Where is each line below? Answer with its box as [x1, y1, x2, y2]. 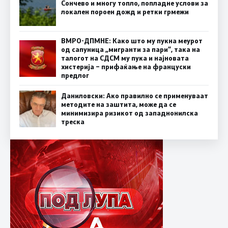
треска [61, 117, 84, 127]
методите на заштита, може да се [61, 100, 176, 109]
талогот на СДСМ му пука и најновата [61, 53, 189, 63]
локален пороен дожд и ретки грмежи [61, 7, 189, 17]
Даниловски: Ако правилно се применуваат [61, 91, 208, 101]
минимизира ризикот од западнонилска [61, 108, 198, 118]
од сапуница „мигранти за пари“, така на [61, 45, 200, 54]
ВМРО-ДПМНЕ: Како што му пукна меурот [61, 36, 203, 46]
